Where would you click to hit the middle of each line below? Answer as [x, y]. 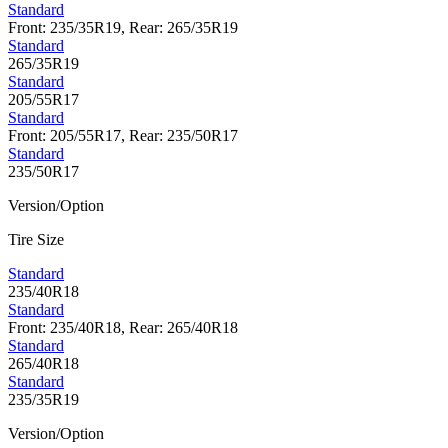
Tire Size [36, 240]
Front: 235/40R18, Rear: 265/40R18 [123, 328]
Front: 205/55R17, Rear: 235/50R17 [123, 136]
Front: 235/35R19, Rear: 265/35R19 [123, 28]
